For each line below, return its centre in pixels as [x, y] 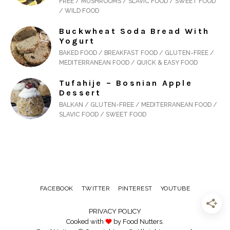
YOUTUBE [175, 189]
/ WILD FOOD [79, 11]
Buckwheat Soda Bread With [134, 31]
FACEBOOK [56, 189]
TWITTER [96, 189]
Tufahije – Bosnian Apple [126, 83]
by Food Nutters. [138, 222]
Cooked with [86, 222]
